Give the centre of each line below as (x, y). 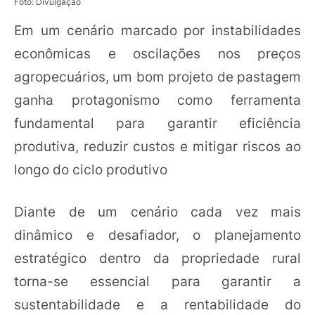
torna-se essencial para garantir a (157, 281)
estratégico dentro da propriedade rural (157, 258)
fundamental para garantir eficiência (157, 123)
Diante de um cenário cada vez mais (157, 211)
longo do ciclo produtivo (91, 170)
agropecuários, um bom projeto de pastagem (157, 77)
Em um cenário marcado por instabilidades (157, 31)
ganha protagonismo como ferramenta (157, 100)
